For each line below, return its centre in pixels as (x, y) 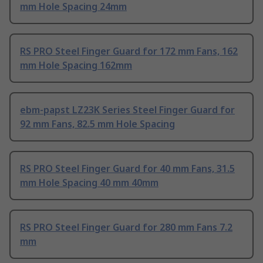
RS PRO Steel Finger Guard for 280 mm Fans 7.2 (126, 227)
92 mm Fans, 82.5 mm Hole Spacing (97, 124)
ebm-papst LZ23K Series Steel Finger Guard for (127, 110)
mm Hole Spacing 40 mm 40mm (89, 183)
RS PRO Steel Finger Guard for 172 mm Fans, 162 (129, 51)
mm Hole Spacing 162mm (76, 65)
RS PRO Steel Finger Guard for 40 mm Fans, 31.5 (127, 169)
